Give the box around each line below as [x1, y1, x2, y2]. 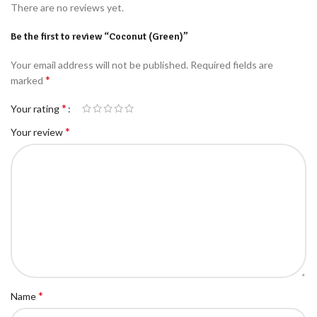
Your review [11, 126, 65, 138]
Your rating [11, 103, 62, 115]
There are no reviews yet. [11, 1, 124, 13]
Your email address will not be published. [11, 59, 188, 71]
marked [11, 74, 45, 86]
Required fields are [190, 59, 273, 71]
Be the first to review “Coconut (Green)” [11, 30, 188, 42]
